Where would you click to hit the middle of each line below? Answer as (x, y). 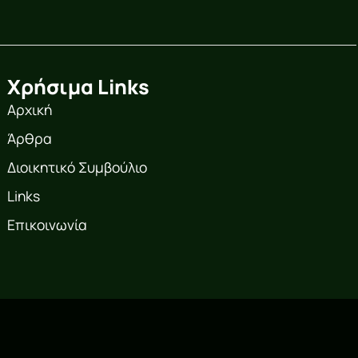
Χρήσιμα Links (79, 86)
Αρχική (30, 109)
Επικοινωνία (48, 224)
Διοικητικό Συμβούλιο (78, 167)
